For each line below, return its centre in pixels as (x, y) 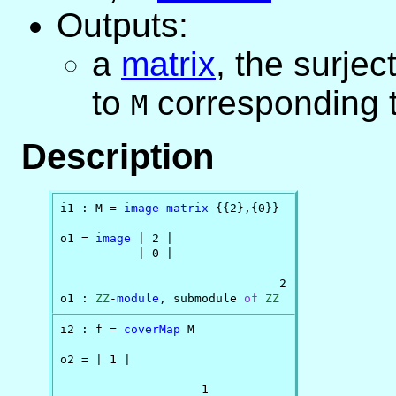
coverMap (152, 329)
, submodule (202, 298)
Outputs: (122, 26)
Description (118, 157)
